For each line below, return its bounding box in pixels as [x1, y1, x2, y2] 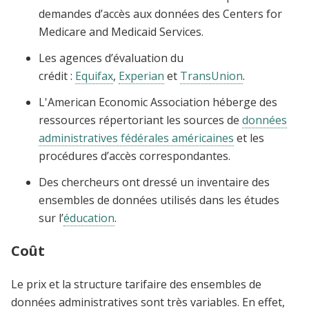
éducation [63, 210, 114, 226]
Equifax [75, 68, 113, 84]
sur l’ [39, 210, 63, 226]
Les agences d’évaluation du [39, 50, 183, 66]
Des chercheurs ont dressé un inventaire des [39, 175, 270, 190]
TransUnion [180, 68, 243, 84]
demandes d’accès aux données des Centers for [39, 6, 282, 22]
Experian [119, 68, 164, 84]
